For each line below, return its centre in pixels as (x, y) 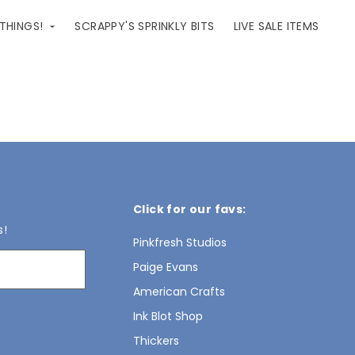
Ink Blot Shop (168, 316)
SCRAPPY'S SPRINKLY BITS (145, 26)
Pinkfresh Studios (180, 242)
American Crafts (179, 292)
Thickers (156, 341)
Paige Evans (166, 267)
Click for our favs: (190, 209)
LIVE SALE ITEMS (276, 26)
